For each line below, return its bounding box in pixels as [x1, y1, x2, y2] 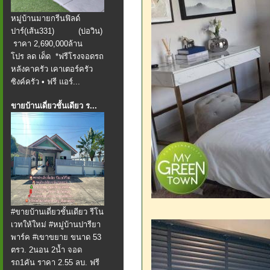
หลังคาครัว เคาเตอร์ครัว [11, 64, 93, 74]
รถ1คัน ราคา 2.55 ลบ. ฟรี [11, 258, 99, 267]
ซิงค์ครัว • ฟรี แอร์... [11, 77, 80, 86]
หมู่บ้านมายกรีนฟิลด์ [11, 14, 80, 23]
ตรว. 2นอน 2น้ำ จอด [11, 245, 82, 254]
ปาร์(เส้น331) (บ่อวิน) [11, 27, 102, 36]
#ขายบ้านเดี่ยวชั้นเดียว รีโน [11, 207, 104, 216]
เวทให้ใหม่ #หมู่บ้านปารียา [11, 220, 101, 229]
